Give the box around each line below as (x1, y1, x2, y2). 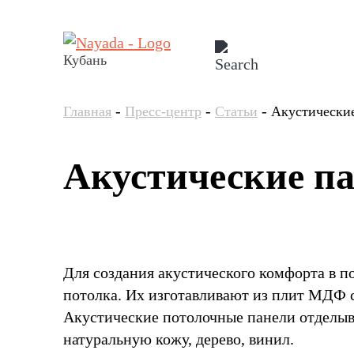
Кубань (63, 52, 107, 68)
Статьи (215, 104, 258, 119)
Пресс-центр (125, 104, 201, 119)
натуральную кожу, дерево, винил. (63, 330, 294, 348)
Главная (63, 104, 111, 119)
